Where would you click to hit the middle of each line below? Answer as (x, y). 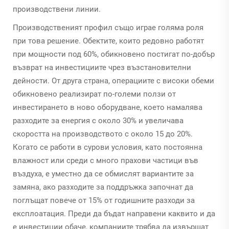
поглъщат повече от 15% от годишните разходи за (104, 200)
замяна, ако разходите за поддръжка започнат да (103, 187)
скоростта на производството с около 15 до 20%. (103, 134)
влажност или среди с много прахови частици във (106, 160)
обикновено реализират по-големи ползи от (94, 94)
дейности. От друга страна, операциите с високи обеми (113, 81)
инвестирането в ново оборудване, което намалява (108, 107)
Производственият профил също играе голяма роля (108, 27)
